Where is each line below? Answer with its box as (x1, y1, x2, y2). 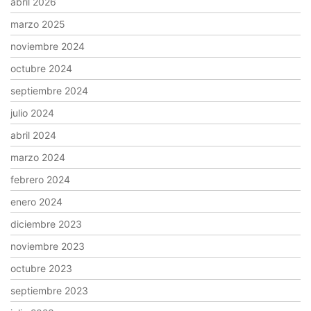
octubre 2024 (10, 62, 72, 75)
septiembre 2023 (10, 285, 88, 297)
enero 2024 (10, 196, 62, 208)
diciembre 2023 (10, 218, 82, 230)
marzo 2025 (10, 18, 65, 31)
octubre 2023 (10, 262, 72, 275)
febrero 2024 (10, 174, 70, 186)
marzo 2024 (10, 151, 65, 164)
